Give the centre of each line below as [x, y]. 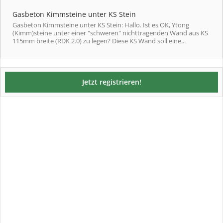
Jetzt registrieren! [111, 82]
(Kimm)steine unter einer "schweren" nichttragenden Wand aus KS [110, 33]
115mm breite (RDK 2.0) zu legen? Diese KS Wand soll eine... [99, 41]
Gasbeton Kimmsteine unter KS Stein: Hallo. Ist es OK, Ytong [101, 25]
